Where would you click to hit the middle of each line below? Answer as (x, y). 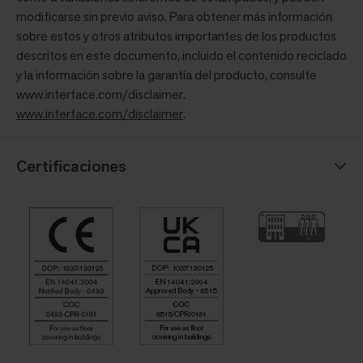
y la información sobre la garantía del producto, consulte (167, 75)
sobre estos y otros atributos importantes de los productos (176, 36)
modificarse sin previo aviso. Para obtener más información (174, 17)
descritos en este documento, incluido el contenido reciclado (181, 56)
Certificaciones (71, 167)
